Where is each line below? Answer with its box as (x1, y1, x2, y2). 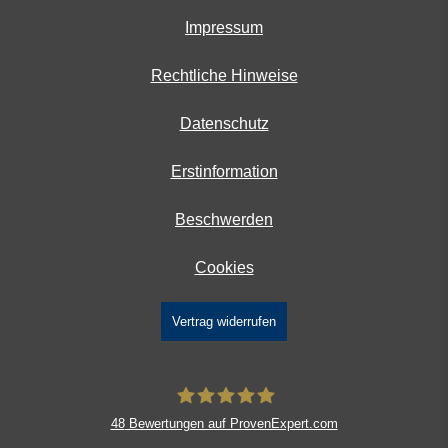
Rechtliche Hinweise (150, 67, 298, 85)
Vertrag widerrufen (172, 314, 276, 330)
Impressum (185, 19, 263, 37)
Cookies (194, 259, 254, 277)
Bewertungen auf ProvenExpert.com (124, 415, 338, 431)
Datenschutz (179, 115, 269, 133)
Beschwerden (175, 211, 273, 229)
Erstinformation (170, 163, 278, 181)
